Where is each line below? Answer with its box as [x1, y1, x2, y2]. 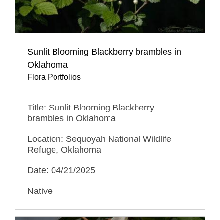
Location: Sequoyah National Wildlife [27, 134, 171, 144]
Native [27, 186, 53, 196]
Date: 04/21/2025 [27, 165, 95, 176]
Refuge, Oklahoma [27, 145, 101, 155]
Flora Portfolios [27, 73, 81, 82]
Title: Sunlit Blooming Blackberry [27, 103, 154, 113]
